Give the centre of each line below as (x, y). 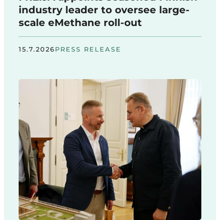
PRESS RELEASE (88, 49)
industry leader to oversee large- (104, 10)
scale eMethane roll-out (80, 23)
